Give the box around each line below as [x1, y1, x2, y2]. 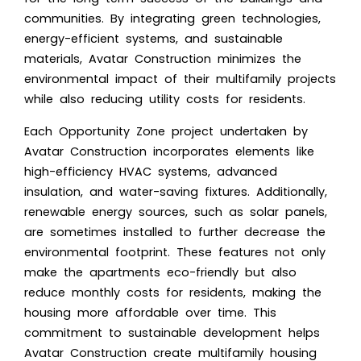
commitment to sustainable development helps [24, 324, 320, 341]
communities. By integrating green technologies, [24, 10, 321, 27]
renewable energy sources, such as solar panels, [24, 203, 327, 220]
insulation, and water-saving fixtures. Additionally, [24, 183, 327, 200]
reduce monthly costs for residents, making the [24, 284, 322, 301]
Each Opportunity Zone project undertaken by [24, 122, 308, 139]
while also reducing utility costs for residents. [24, 90, 305, 107]
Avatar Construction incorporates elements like [24, 143, 314, 160]
